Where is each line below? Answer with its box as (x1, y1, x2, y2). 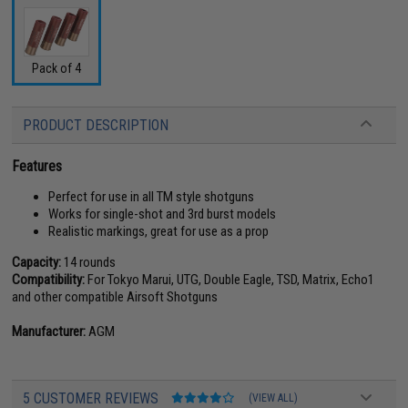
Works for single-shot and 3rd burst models (48, 206, 277, 222)
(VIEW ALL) (249, 392, 299, 404)
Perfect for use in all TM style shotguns (48, 189, 255, 205)
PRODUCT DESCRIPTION (23, 117, 169, 134)
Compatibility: (12, 271, 86, 288)
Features (12, 158, 63, 175)
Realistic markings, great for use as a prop (48, 223, 270, 240)
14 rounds (61, 254, 117, 270)
